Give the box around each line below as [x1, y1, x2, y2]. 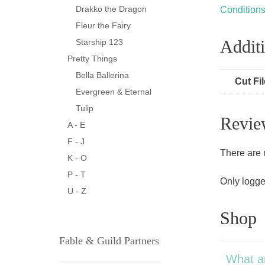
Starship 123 [76, 37, 123, 47]
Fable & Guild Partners [59, 235, 159, 247]
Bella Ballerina [76, 70, 129, 80]
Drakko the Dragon [76, 4, 147, 14]
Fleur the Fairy [76, 21, 131, 30]
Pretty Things [67, 54, 117, 63]
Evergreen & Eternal [76, 87, 151, 96]
